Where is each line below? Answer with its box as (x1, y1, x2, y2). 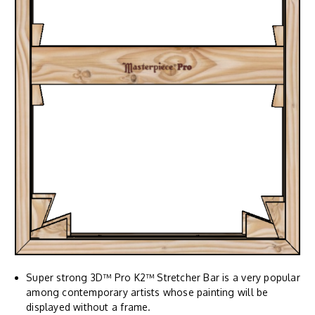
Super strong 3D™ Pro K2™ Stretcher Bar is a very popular (26, 271, 300, 283)
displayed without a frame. (26, 300, 151, 313)
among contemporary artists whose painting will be (26, 285, 269, 298)
